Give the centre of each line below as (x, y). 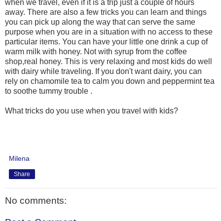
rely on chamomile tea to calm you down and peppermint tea (110, 81)
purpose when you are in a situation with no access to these (109, 32)
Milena (19, 159)
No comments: (36, 201)
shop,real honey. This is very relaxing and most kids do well (109, 62)
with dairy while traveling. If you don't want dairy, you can (103, 72)
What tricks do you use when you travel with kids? (92, 111)
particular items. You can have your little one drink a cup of (106, 42)
